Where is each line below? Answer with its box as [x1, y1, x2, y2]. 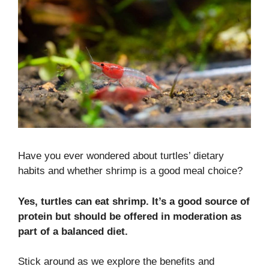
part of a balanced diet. [18, 225, 128, 237]
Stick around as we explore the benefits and [18, 256, 214, 268]
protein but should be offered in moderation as [18, 210, 241, 222]
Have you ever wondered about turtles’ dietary [18, 150, 224, 162]
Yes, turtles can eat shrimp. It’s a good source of [18, 195, 250, 207]
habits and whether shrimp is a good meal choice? [18, 165, 243, 177]
